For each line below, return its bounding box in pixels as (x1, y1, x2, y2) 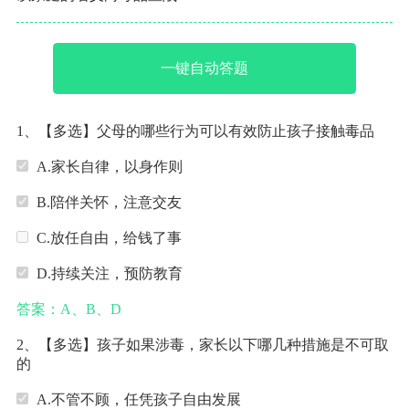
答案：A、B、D (16, 300, 121, 317)
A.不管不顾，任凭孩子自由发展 (36, 391, 241, 407)
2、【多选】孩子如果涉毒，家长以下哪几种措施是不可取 (16, 336, 389, 352)
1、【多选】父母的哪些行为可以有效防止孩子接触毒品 (16, 123, 374, 140)
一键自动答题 (161, 60, 248, 77)
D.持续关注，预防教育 (36, 265, 183, 281)
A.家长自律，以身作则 (36, 159, 183, 175)
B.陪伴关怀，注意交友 (36, 194, 182, 211)
